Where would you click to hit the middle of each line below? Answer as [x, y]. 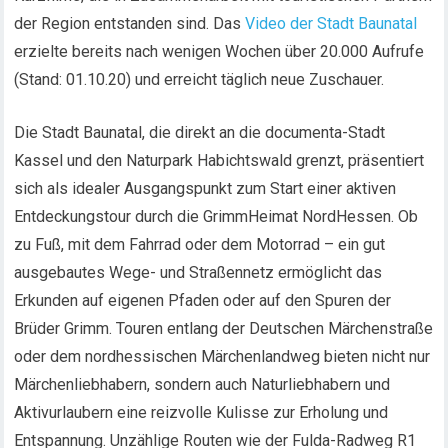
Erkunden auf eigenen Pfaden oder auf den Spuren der [203, 300]
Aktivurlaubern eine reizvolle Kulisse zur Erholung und [201, 412]
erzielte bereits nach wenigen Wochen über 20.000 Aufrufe [219, 51]
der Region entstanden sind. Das [130, 23]
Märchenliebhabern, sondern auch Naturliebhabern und [202, 384]
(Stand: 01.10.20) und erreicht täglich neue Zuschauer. [199, 79]
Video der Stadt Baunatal [331, 23]
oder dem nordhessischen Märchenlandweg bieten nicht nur [222, 356]
